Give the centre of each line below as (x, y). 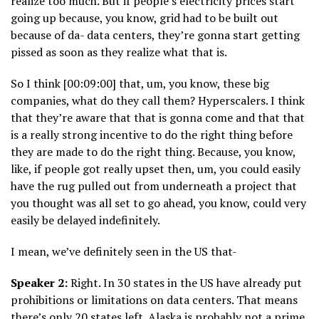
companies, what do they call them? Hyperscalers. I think (158, 101)
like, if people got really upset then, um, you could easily (156, 169)
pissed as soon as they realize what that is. (119, 52)
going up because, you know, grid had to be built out (145, 18)
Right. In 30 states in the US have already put (185, 283)
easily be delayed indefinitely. (85, 220)
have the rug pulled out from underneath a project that (154, 186)
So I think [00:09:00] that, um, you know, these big (140, 84)
